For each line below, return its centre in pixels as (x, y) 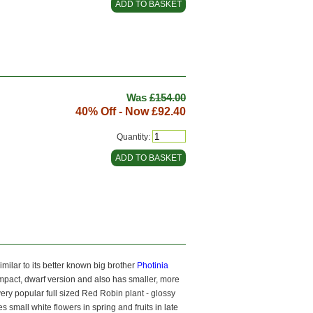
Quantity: (133, 137)
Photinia (153, 265)
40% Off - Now (114, 111)
